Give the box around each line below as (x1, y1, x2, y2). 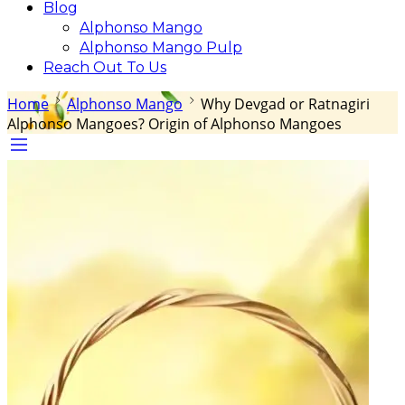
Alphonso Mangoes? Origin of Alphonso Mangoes (7, 114, 342, 134)
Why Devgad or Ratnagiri (201, 94, 370, 114)
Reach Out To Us (43, 59, 166, 76)
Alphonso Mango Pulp (80, 39, 242, 56)
